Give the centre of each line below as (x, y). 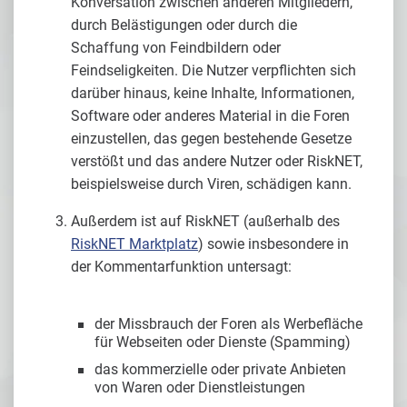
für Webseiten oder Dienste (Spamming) (223, 342)
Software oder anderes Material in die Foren (210, 116)
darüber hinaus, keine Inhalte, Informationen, (213, 93)
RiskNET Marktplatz (134, 244)
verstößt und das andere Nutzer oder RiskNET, (217, 161)
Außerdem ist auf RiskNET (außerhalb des (205, 221)
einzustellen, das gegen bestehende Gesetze (211, 139)
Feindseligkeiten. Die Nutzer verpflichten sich (213, 70)
